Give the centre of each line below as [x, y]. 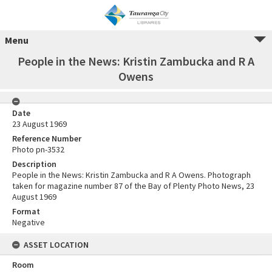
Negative [29, 222]
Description [34, 164]
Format [26, 211]
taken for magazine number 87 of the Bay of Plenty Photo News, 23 [133, 186]
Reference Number [47, 138]
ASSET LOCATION [56, 245]
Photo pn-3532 [38, 149]
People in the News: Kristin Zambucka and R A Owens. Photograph [131, 175]
